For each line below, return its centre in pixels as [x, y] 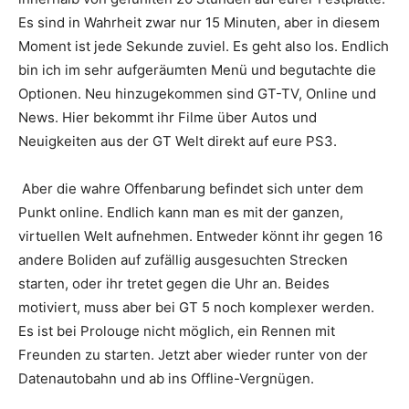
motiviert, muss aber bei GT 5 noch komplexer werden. [196, 307]
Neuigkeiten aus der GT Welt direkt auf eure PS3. [178, 141]
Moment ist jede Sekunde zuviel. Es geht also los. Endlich [204, 46]
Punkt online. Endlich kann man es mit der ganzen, [181, 212]
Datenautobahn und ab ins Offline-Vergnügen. [166, 378]
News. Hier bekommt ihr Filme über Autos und [168, 117]
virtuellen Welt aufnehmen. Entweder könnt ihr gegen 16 [200, 236]
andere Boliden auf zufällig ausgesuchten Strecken [183, 260]
